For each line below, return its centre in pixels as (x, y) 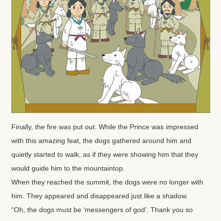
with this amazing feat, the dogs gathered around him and (101, 140)
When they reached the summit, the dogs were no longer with (107, 182)
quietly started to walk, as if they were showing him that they (105, 154)
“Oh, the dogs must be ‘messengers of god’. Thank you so (102, 209)
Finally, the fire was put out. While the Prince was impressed (105, 127)
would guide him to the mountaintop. (68, 168)
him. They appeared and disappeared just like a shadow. (99, 196)
